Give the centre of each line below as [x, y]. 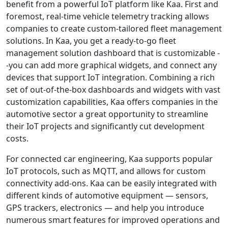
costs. [17, 138]
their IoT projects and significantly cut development [105, 126]
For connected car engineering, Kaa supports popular [109, 159]
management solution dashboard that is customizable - [113, 53]
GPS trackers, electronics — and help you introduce [105, 207]
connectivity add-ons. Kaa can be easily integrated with [111, 183]
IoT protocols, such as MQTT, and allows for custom [106, 171]
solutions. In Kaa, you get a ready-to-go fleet [91, 40]
